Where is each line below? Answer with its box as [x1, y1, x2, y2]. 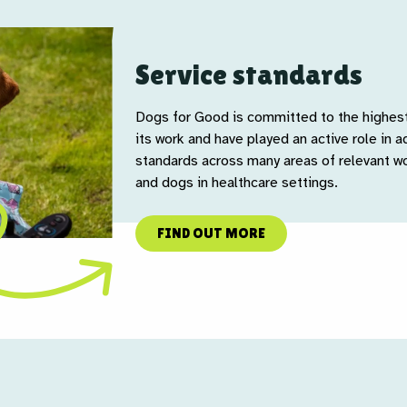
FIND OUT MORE [157, 224, 265, 242]
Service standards [135, 57, 362, 91]
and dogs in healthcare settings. [135, 174, 338, 192]
